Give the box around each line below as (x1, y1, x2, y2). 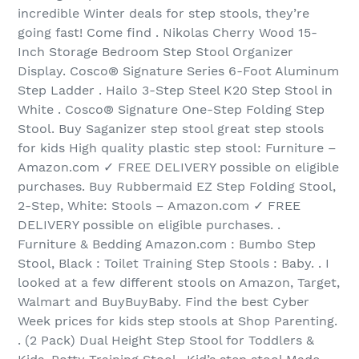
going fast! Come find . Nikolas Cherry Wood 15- (18, 25, 317, 41)
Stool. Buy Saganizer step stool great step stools (18, 121, 324, 137)
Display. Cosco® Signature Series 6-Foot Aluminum (18, 63, 339, 79)
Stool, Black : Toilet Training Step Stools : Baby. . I (18, 256, 329, 272)
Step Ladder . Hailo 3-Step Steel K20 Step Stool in (18, 83, 333, 99)
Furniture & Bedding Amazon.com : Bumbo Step (18, 236, 316, 252)
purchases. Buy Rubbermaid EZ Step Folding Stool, (18, 179, 336, 195)
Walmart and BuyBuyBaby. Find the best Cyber (18, 294, 309, 310)
